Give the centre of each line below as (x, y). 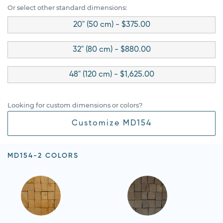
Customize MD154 (111, 123)
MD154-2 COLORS (43, 156)
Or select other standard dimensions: (67, 7)
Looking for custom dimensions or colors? (75, 105)
